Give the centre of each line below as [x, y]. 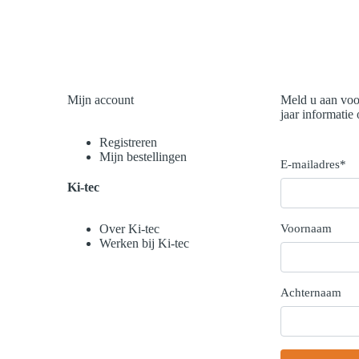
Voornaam [306, 228]
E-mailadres [310, 164]
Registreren [128, 142]
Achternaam [311, 292]
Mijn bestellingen [143, 156]
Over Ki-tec [129, 229]
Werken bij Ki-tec [144, 244]
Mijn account [100, 100]
